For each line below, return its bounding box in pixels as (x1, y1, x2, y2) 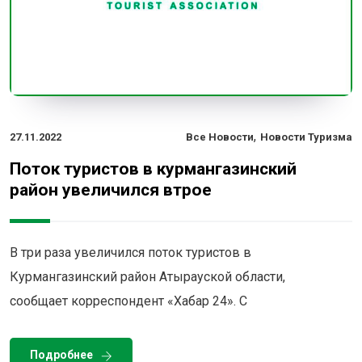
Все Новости (186, 131, 254, 144)
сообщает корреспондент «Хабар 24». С (10, 293, 247, 309)
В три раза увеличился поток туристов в (10, 245, 251, 261)
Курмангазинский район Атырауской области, (10, 269, 285, 285)
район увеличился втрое (10, 180, 212, 200)
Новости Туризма (260, 131, 352, 144)
